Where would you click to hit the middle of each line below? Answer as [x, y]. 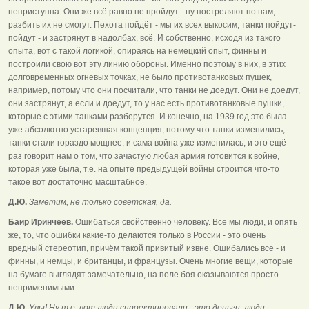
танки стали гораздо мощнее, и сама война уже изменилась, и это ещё [147, 142]
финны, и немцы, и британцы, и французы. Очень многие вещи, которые [151, 261]
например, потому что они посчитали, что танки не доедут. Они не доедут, [154, 90]
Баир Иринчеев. [41, 222]
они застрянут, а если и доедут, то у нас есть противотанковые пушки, [146, 103]
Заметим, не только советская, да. [99, 202]
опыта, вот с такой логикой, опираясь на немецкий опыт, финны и [137, 51]
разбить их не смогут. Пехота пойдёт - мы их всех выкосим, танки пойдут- [152, 24]
